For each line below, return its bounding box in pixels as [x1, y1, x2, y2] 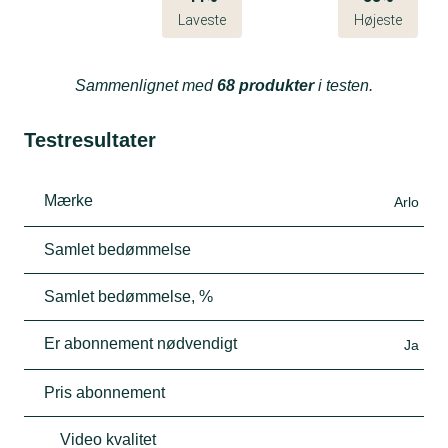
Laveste [178, 11, 226, 28]
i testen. [314, 76, 373, 94]
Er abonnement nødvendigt [44, 334, 237, 352]
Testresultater [24, 128, 156, 151]
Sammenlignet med [75, 76, 217, 94]
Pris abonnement [44, 383, 165, 401]
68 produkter [217, 76, 314, 94]
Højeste [354, 11, 402, 28]
